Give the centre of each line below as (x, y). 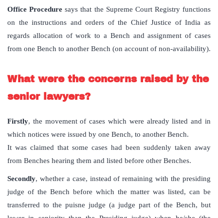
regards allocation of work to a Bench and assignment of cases (109, 36)
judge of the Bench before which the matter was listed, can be (109, 192)
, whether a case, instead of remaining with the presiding (123, 179)
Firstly (18, 121)
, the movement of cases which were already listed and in (119, 121)
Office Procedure (35, 9)
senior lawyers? (49, 97)
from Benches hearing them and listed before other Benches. (99, 161)
